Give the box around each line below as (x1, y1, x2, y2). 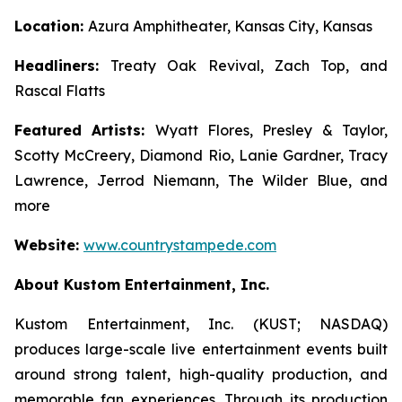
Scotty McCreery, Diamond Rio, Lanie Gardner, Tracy (14, 146, 388, 164)
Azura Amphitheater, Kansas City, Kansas (88, 17, 372, 35)
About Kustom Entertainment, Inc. (14, 275, 269, 293)
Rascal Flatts (14, 82, 105, 100)
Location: (14, 17, 88, 35)
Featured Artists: (14, 121, 155, 139)
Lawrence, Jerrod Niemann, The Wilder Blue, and (14, 171, 388, 189)
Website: (14, 236, 83, 254)
